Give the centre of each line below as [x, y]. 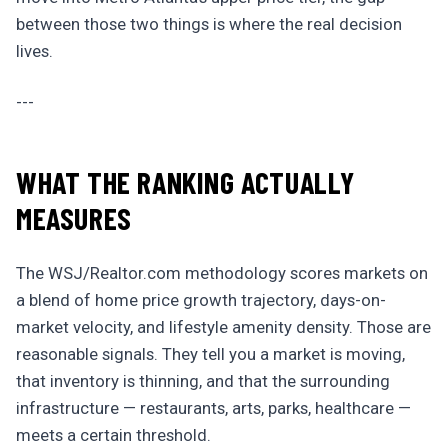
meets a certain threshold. [113, 435]
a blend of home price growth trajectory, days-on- [201, 300]
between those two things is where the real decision [209, 24]
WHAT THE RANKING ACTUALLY [186, 182]
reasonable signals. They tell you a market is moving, [210, 354]
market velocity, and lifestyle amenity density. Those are [223, 327]
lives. [34, 51]
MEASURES [74, 218]
